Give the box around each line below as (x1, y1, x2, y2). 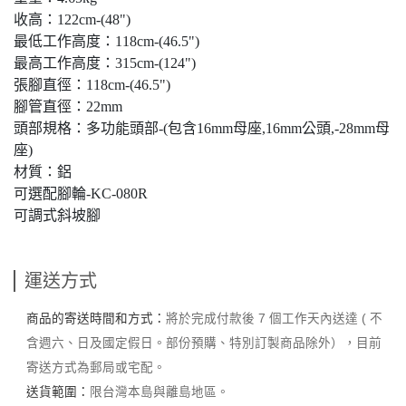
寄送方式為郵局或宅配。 (25, 361, 166, 374)
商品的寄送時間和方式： (25, 312, 166, 325)
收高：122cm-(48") (14, 12, 130, 27)
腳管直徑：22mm (14, 99, 122, 114)
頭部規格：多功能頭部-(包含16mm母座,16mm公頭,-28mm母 (14, 121, 390, 136)
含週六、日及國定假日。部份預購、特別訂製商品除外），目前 (25, 336, 382, 350)
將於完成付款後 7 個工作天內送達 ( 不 (165, 312, 382, 325)
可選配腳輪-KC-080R (14, 186, 148, 201)
